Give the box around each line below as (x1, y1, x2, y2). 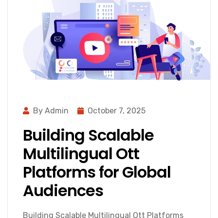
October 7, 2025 (88, 106, 145, 116)
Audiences (23, 180, 103, 202)
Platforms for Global (23, 161, 171, 183)
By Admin (33, 106, 69, 116)
